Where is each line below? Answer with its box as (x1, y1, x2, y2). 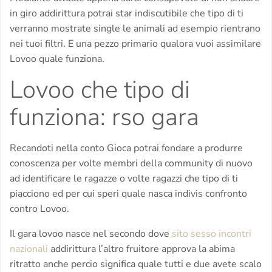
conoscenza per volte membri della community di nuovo (10, 157, 253, 171)
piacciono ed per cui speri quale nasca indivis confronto (10, 187, 247, 201)
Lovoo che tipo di (10, 73, 190, 107)
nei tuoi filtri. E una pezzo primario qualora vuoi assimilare (10, 37, 261, 51)
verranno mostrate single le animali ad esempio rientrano (10, 22, 260, 36)
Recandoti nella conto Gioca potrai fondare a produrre (10, 141, 243, 155)
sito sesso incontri (172, 227, 251, 241)
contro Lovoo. (10, 202, 69, 216)
